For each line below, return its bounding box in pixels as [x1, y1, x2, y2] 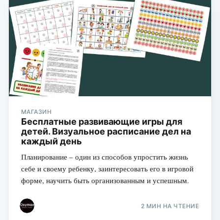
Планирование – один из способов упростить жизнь [21, 152, 188, 162]
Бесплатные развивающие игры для [21, 116, 182, 127]
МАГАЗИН [21, 108, 52, 116]
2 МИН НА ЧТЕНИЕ [140, 202, 199, 210]
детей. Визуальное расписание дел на [21, 126, 191, 137]
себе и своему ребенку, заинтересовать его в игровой [21, 164, 193, 174]
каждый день [21, 136, 82, 147]
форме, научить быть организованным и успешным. [21, 175, 189, 186]
